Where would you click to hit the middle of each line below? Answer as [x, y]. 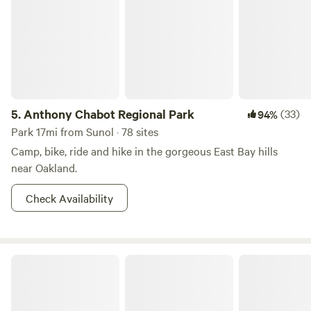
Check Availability [69, 198]
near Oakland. [44, 167]
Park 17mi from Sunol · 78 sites [85, 131]
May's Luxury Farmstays [62, 260]
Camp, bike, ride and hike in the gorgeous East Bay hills [144, 151]
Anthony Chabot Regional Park [109, 114]
